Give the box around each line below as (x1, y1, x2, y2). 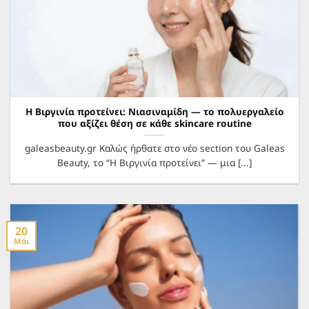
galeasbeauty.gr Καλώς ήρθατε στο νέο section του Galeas (24, 141, 285, 154)
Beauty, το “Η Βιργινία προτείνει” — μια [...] (57, 155, 252, 169)
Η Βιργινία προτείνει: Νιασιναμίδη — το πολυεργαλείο (25, 104, 284, 118)
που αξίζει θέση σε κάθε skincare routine (57, 116, 252, 130)
